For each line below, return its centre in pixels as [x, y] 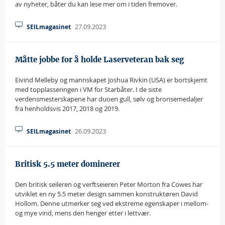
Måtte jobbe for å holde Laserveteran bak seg [99, 60]
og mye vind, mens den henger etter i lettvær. [83, 213]
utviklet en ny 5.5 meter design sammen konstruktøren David [106, 194]
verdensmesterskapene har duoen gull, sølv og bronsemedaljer [109, 99]
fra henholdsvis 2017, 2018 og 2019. [67, 108]
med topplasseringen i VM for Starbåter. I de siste [88, 89]
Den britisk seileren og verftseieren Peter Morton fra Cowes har [109, 184]
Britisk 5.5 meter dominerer [68, 164]
